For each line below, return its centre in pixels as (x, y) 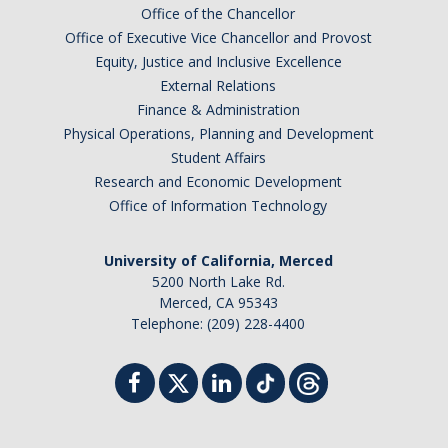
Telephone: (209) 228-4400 (218, 323)
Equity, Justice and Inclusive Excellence (218, 61)
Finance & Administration (218, 109)
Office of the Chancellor (218, 13)
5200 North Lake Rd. (218, 281)
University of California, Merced (218, 260)
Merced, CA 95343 (218, 302)
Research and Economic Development (218, 181)
